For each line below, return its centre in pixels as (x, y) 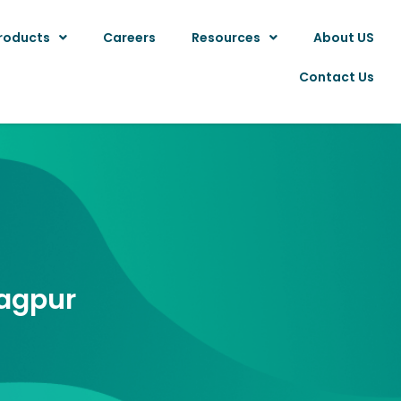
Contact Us (336, 77)
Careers (129, 38)
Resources (226, 38)
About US (343, 38)
